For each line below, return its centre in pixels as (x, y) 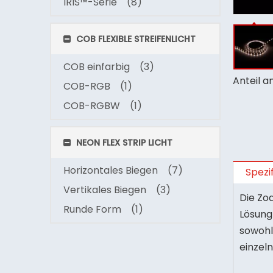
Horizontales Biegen (111, 170)
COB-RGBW (92, 106)
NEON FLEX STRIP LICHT (123, 143)
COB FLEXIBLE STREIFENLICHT (135, 39)
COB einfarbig (97, 67)
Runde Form (92, 209)
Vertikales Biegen (105, 190)
